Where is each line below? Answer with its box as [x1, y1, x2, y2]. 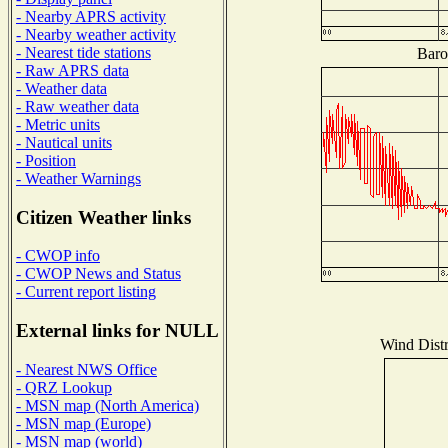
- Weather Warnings [16, 169, 141, 187]
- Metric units [16, 115, 100, 133]
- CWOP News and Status [16, 265, 181, 283]
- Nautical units [16, 133, 112, 151]
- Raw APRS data [16, 61, 129, 79]
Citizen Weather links [16, 206, 191, 228]
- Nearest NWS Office [16, 360, 157, 378]
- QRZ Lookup [16, 378, 112, 396]
